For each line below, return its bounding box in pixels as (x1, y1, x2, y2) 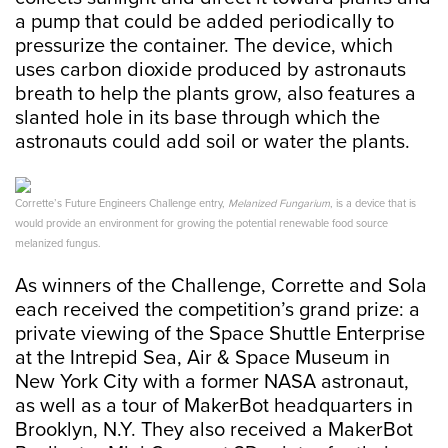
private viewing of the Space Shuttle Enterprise (15, 322, 425, 346)
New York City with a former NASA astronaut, (15, 370, 409, 394)
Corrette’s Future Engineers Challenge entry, (15, 197, 228, 210)
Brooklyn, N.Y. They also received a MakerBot (15, 418, 413, 442)
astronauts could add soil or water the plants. (15, 130, 410, 154)
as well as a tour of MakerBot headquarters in (15, 394, 413, 418)
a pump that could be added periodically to (15, 10, 394, 34)
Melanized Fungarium (228, 197, 330, 210)
